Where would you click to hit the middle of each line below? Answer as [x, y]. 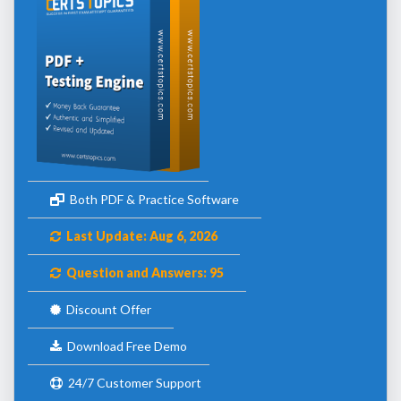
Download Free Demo [124, 346]
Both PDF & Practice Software [152, 199]
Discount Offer [106, 309]
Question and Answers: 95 [142, 272]
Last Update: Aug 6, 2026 [139, 235]
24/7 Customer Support [132, 382]
